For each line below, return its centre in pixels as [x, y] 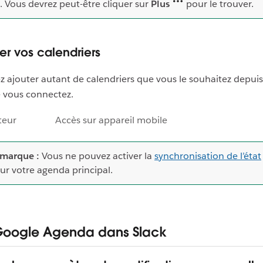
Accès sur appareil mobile [111, 120]
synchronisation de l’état [208, 156]
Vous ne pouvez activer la [97, 156]
